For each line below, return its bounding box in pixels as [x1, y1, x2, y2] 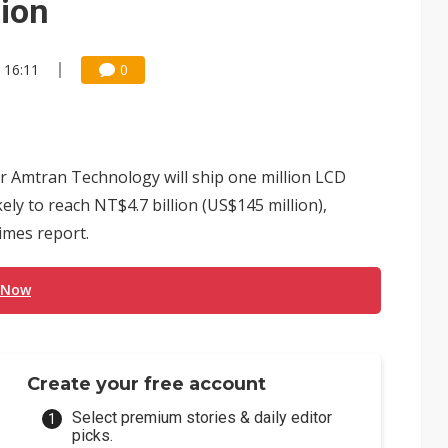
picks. [72, 426, 114, 445]
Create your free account [27, 373, 267, 395]
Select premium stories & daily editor [72, 408, 333, 427]
